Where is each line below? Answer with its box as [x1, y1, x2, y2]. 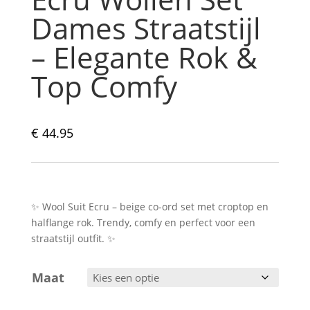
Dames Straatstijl [30, 8, 261, 48]
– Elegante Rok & [30, 37, 257, 77]
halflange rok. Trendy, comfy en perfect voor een [30, 215, 255, 229]
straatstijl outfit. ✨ [30, 231, 116, 245]
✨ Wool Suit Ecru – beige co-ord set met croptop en [30, 199, 268, 213]
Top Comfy [30, 66, 177, 106]
